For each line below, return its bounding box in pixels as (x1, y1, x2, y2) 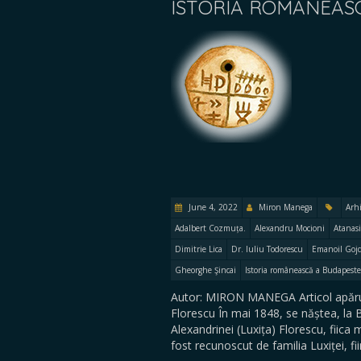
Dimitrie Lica (175, 243, 222, 255)
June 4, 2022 (186, 201, 238, 213)
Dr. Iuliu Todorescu (231, 243, 303, 255)
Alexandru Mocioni (255, 222, 325, 234)
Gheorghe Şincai (175, 264, 236, 276)
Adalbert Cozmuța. (175, 222, 246, 234)
